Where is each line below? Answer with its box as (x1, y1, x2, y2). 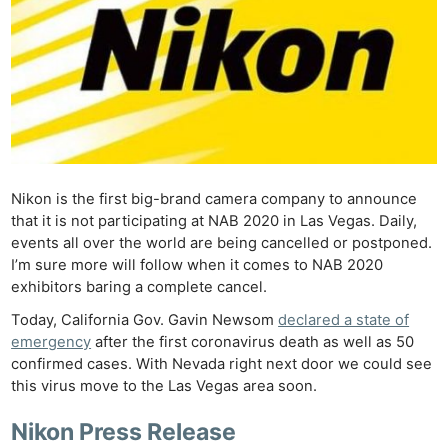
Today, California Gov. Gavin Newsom (11, 311, 279, 330)
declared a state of (278, 311, 410, 330)
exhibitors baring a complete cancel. (11, 278, 268, 297)
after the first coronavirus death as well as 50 (91, 333, 415, 352)
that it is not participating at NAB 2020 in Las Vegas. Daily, (11, 212, 418, 231)
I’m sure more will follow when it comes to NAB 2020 (11, 256, 384, 275)
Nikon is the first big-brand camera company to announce (11, 190, 418, 209)
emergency (11, 333, 92, 352)
